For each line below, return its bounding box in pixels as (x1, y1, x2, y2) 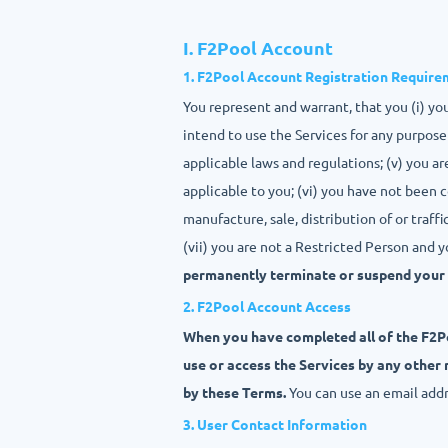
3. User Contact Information (183, 415, 367, 433)
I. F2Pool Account (183, 36, 333, 59)
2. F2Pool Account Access (183, 297, 351, 315)
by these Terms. (183, 383, 286, 401)
